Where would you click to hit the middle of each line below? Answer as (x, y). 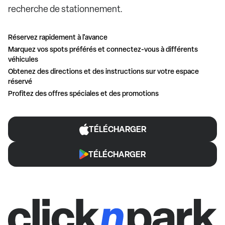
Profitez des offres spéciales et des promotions (83, 93)
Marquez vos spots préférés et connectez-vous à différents (103, 49)
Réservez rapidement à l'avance (58, 37)
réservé (20, 81)
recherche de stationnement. (65, 9)
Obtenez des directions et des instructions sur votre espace (103, 71)
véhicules (23, 59)
